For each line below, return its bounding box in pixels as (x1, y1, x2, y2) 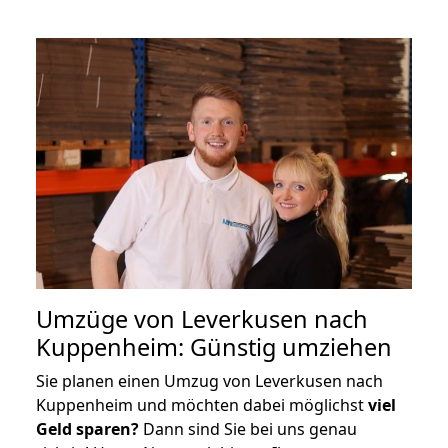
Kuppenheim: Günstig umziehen (36, 330, 392, 363)
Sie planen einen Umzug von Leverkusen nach (36, 369, 383, 392)
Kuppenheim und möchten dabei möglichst (36, 393, 368, 416)
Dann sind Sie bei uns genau (139, 417, 357, 440)
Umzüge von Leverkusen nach (36, 302, 368, 335)
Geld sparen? (36, 417, 139, 440)
